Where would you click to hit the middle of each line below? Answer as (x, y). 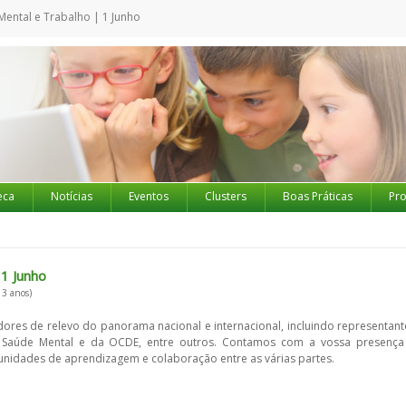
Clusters (226, 196)
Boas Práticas (318, 196)
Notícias (72, 196)
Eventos (149, 196)
